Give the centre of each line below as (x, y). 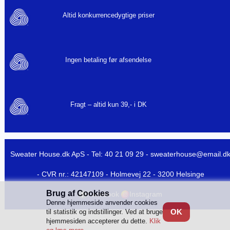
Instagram (146, 194)
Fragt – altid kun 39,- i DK (108, 104)
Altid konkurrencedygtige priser (108, 15)
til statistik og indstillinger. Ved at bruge (104, 212)
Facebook (103, 194)
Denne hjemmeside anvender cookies (102, 203)
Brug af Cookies (78, 193)
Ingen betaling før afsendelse (109, 60)
